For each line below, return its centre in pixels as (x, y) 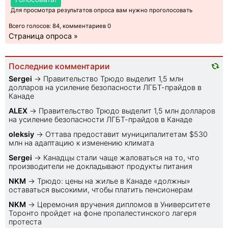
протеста (25, 222)
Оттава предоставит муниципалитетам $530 (126, 134)
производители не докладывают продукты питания (101, 166)
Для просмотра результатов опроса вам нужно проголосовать (102, 10)
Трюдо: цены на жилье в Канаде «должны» (114, 181)
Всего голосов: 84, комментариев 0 (60, 26)
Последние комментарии (59, 67)
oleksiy (21, 134)
